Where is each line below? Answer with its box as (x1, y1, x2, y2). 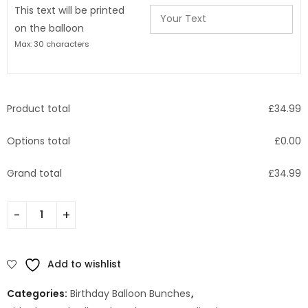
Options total (7, 133, 70, 148)
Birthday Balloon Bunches (70, 286, 190, 300)
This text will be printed (14, 3, 124, 17)
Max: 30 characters (14, 38, 89, 49)
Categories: (7, 286, 69, 300)
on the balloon (14, 21, 84, 35)
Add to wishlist (47, 256, 121, 271)
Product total (7, 101, 70, 115)
